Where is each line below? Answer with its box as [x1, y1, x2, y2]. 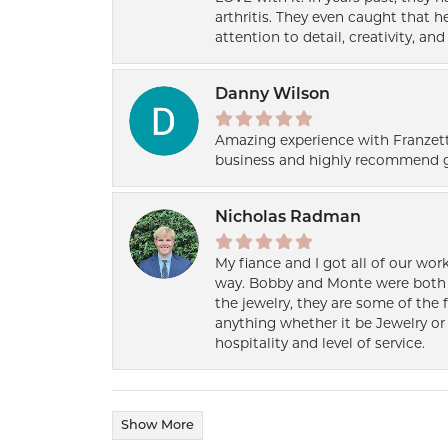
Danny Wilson [215, 87, 330, 104]
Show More [121, 419, 194, 433]
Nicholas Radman [215, 210, 361, 227]
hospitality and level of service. [215, 335, 425, 352]
